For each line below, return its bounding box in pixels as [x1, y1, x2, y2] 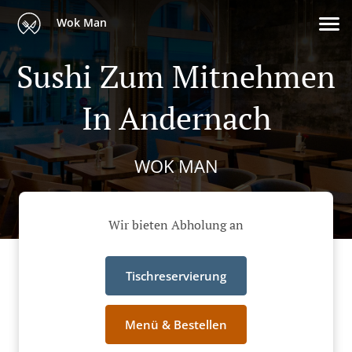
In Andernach [81, 97, 271, 138]
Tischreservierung [126, 268, 226, 284]
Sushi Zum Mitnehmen [16, 55, 335, 97]
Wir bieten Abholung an [108, 216, 244, 234]
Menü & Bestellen [125, 317, 227, 333]
